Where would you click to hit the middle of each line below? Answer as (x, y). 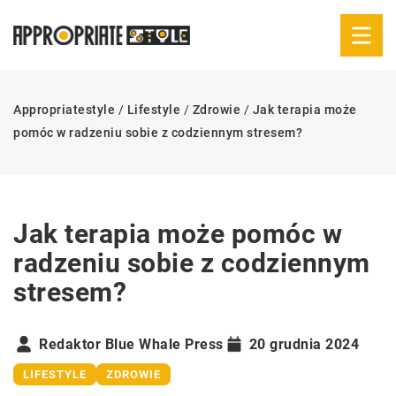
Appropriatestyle (64, 110)
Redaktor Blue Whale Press (131, 344)
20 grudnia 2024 (304, 344)
